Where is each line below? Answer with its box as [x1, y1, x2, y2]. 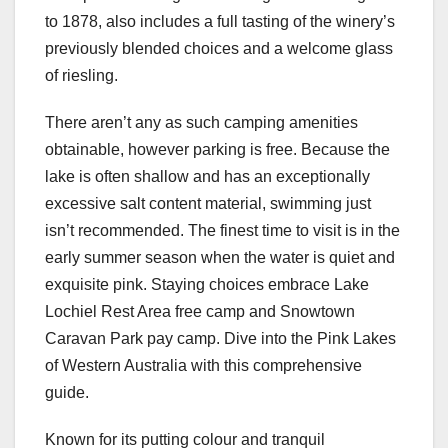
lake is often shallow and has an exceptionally [45, 168, 370, 186]
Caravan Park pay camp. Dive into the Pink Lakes [45, 330, 396, 348]
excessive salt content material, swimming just [45, 195, 371, 213]
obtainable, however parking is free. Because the [45, 141, 390, 159]
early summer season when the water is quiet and [45, 249, 395, 267]
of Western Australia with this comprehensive [45, 357, 362, 375]
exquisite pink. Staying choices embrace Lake [45, 276, 369, 294]
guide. [45, 384, 89, 402]
